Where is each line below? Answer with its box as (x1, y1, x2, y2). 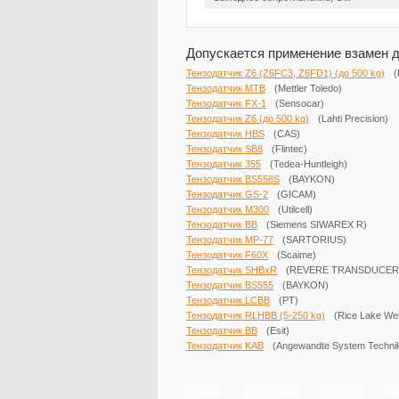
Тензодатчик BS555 (186, 280, 273, 290)
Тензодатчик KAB (186, 340, 264, 351)
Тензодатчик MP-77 (186, 234, 273, 245)
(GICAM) (277, 189, 316, 199)
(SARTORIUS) (282, 234, 346, 245)
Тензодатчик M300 (186, 204, 269, 215)
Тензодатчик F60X (186, 249, 268, 260)
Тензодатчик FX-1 (186, 98, 266, 109)
